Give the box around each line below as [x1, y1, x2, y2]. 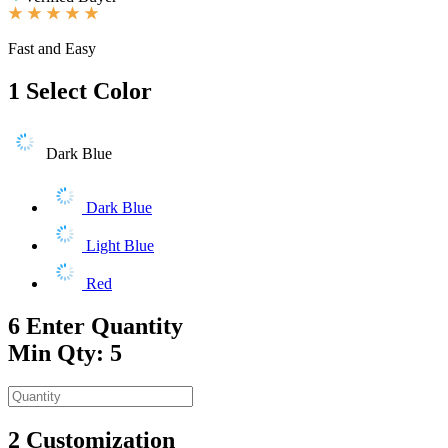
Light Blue [82, 236, 154, 254]
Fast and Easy [8, 39, 96, 57]
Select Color [26, 77, 152, 104]
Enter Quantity [26, 312, 183, 339]
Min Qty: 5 [8, 339, 122, 366]
